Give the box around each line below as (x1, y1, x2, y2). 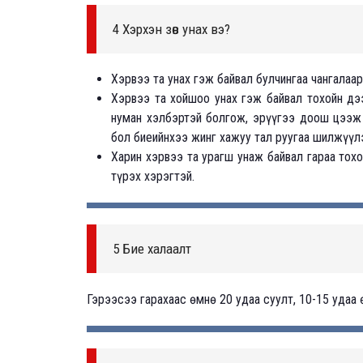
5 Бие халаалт (113, 241, 191, 258)
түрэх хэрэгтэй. (111, 168, 194, 184)
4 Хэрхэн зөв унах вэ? (113, 20, 230, 37)
